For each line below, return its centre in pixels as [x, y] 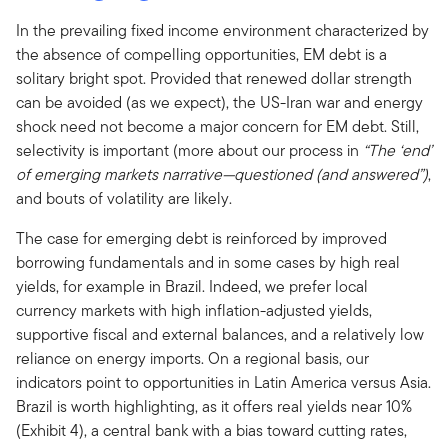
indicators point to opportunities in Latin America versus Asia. [223, 382]
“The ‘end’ [397, 150]
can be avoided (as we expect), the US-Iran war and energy [219, 102]
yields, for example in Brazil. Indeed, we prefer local [192, 286]
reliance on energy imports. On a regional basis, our [192, 358]
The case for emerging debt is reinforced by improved [201, 238]
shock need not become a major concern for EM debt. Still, [217, 126]
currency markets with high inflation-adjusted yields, [194, 310]
